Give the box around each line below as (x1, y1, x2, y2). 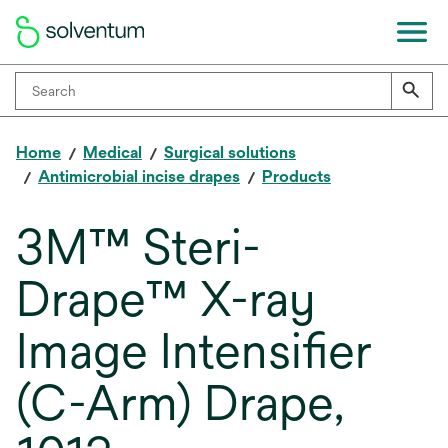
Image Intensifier (16, 323, 372, 379)
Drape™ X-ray (16, 271, 316, 327)
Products (262, 167, 331, 186)
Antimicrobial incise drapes (38, 167, 240, 186)
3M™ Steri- (16, 219, 261, 275)
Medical (83, 143, 142, 162)
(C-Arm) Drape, (16, 375, 344, 431)
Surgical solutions (164, 143, 296, 162)
